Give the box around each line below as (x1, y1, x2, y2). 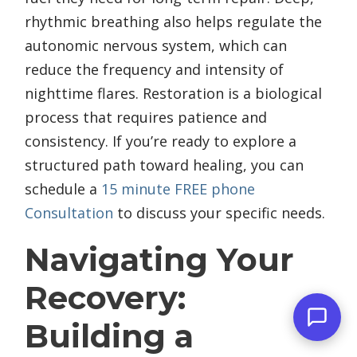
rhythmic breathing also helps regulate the (25, 12, 322, 32)
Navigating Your (25, 240, 294, 280)
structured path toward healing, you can (25, 155, 304, 175)
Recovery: (25, 278, 186, 318)
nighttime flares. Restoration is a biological (25, 84, 322, 104)
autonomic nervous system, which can (25, 36, 287, 56)
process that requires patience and (25, 108, 267, 127)
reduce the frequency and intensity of (25, 60, 284, 80)
